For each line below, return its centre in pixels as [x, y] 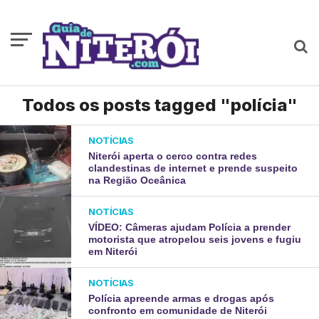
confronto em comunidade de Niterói [178, 310]
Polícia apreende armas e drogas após [182, 298]
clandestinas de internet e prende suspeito [193, 168]
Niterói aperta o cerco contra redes [173, 156]
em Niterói [113, 251]
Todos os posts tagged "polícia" [159, 105]
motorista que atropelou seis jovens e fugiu [195, 239]
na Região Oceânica [137, 180]
